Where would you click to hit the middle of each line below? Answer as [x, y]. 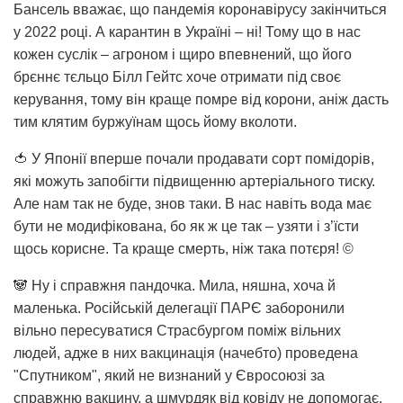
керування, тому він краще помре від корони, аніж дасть [201, 99]
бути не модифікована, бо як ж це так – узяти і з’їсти [186, 226]
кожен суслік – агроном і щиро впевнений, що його [183, 54]
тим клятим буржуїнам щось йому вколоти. [155, 121]
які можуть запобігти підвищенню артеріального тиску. [194, 181]
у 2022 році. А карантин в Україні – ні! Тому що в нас [187, 31]
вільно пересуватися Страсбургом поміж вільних [177, 330]
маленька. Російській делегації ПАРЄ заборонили [179, 308]
